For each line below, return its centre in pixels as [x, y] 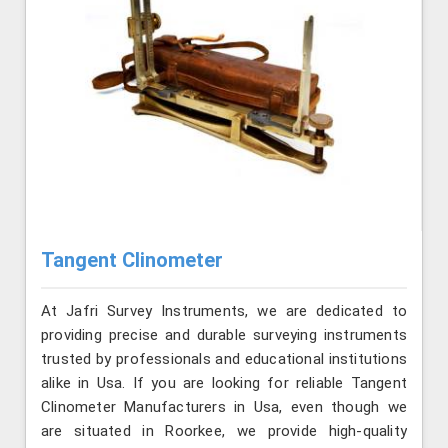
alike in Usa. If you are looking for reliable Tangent [224, 382]
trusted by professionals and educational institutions [224, 358]
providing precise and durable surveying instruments [224, 334]
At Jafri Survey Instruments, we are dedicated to [224, 310]
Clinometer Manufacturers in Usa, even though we [224, 406]
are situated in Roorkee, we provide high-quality [224, 430]
